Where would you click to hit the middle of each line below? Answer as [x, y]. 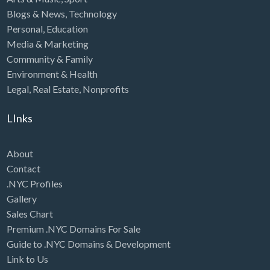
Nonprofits [105, 89]
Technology [93, 14]
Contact [23, 168]
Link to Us [27, 259]
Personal [24, 29]
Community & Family [49, 59]
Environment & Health [52, 74]
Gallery [21, 198]
